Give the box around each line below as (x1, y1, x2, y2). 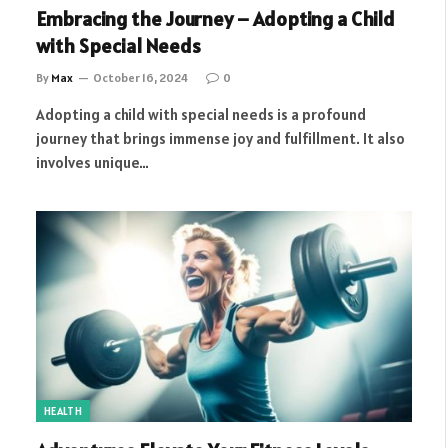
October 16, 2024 (93, 69, 188, 85)
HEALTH (44, 404, 82, 418)
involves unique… (36, 152, 149, 172)
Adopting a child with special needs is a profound (36, 104, 366, 124)
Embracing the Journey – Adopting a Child (36, 5, 395, 32)
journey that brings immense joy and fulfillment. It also (36, 128, 405, 148)
